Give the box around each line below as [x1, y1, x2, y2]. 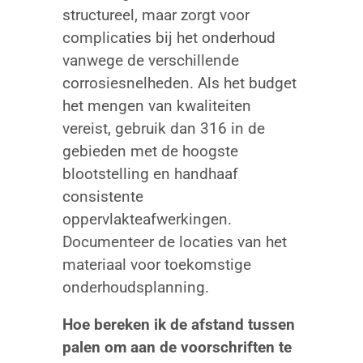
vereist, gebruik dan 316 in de [62, 118, 265, 138]
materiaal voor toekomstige [62, 254, 251, 274]
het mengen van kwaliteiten [62, 96, 251, 115]
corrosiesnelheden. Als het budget [62, 73, 297, 92]
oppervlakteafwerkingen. [62, 209, 232, 228]
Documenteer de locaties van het [62, 232, 287, 251]
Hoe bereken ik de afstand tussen [62, 314, 295, 334]
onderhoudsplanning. [62, 277, 209, 297]
